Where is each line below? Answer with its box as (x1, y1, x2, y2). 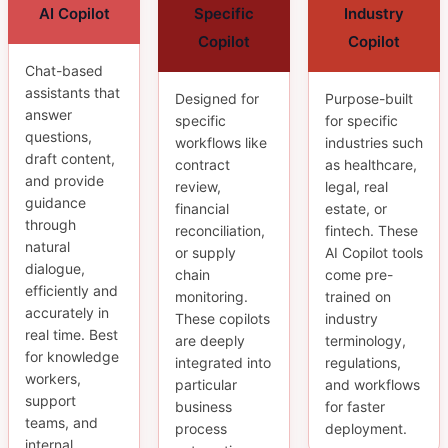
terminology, (325, 331, 406, 349)
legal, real (325, 177, 388, 195)
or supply (175, 243, 236, 261)
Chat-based (25, 61, 103, 79)
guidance (25, 193, 86, 211)
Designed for (175, 89, 259, 107)
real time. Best (25, 325, 118, 343)
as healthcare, (325, 155, 417, 173)
